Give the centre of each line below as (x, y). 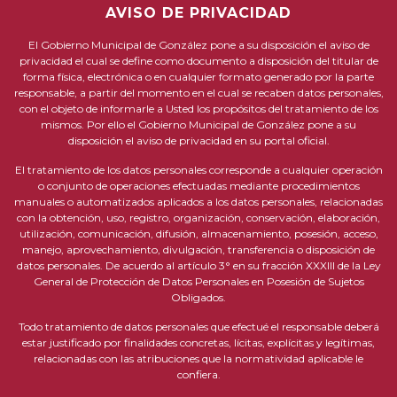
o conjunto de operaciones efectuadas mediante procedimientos (198, 186)
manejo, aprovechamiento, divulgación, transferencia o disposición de (198, 249)
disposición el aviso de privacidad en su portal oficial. (198, 140)
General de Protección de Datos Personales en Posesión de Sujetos (198, 281)
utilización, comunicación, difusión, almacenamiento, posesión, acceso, (198, 234)
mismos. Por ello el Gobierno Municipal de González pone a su (198, 125)
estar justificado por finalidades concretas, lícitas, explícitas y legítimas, (198, 343)
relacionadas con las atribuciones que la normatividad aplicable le (198, 358)
